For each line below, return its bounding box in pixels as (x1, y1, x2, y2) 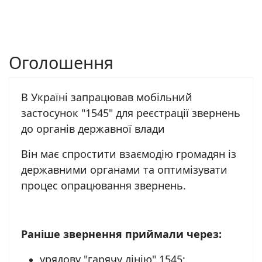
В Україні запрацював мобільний (21, 90, 192, 104)
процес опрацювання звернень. (21, 178, 186, 192)
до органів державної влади (21, 122, 165, 136)
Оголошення (9, 51, 113, 74)
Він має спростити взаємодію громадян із (21, 147, 236, 161)
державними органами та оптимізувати (21, 163, 227, 177)
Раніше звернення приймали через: (21, 227, 222, 241)
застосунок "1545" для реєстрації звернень (21, 106, 240, 120)
